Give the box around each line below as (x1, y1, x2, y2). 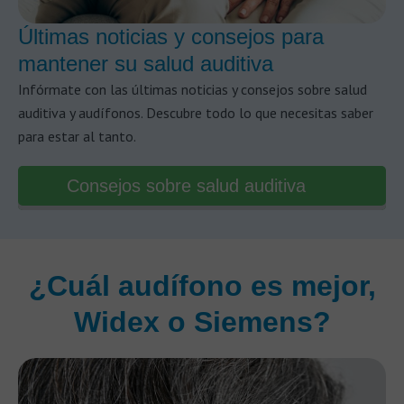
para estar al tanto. (18, 127, 136, 145)
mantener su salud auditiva (18, 51, 273, 76)
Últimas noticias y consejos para (18, 24, 324, 49)
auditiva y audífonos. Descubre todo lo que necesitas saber (18, 104, 373, 122)
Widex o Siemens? (73, 306, 331, 338)
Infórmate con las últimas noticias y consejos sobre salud (18, 80, 367, 98)
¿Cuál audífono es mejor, (28, 270, 376, 302)
